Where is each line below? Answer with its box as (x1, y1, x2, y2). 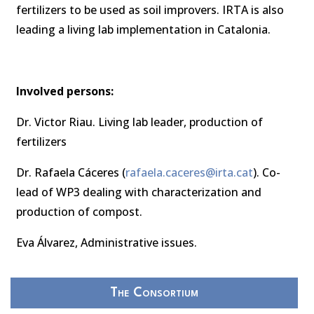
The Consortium (110, 287, 198, 299)
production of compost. (16, 204, 145, 219)
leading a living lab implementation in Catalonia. (16, 22, 273, 37)
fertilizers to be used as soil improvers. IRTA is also (16, 2, 284, 18)
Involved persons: (16, 83, 116, 99)
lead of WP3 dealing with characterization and (16, 184, 261, 200)
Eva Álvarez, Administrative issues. (16, 235, 200, 250)
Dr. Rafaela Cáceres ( (16, 165, 125, 180)
